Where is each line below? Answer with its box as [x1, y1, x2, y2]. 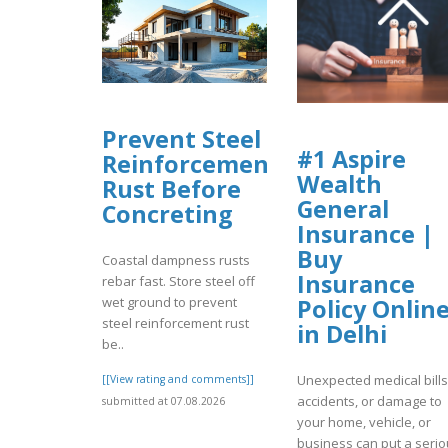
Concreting [102, 197, 233, 230]
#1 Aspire [297, 142, 406, 175]
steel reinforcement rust [102, 313, 249, 332]
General [297, 192, 389, 225]
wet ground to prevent [102, 292, 237, 311]
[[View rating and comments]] [102, 371, 254, 386]
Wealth [297, 167, 382, 200]
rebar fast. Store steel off [102, 271, 255, 290]
